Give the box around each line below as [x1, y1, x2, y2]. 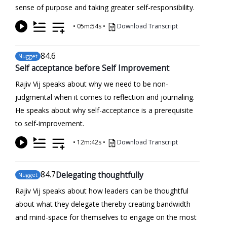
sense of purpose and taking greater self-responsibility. [15, 2, 195, 12]
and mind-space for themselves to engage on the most [15, 212, 197, 222]
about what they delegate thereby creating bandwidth [15, 199, 191, 209]
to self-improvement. [15, 118, 84, 128]
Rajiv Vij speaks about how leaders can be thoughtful [15, 185, 188, 196]
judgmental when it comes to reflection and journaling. [15, 92, 195, 102]
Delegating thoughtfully [56, 169, 143, 180]
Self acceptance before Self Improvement [15, 62, 169, 73]
